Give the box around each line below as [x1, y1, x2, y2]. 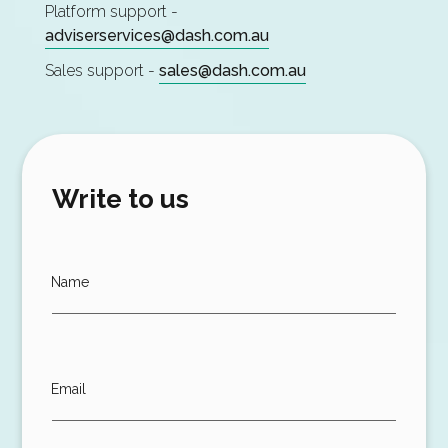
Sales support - [44, 61, 159, 81]
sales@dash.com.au [158, 61, 306, 81]
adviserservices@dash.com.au [44, 26, 269, 46]
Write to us [52, 184, 190, 215]
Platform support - [44, 2, 178, 22]
